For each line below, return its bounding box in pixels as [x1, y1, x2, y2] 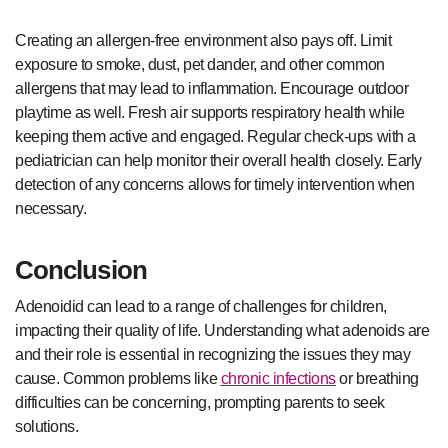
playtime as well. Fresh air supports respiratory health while [15, 104, 405, 122]
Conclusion [15, 256, 147, 285]
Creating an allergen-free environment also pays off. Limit [15, 32, 392, 50]
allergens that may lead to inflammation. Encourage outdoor [15, 80, 409, 98]
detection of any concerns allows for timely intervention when [15, 176, 415, 194]
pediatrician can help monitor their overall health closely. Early [15, 152, 422, 170]
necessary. [15, 200, 87, 218]
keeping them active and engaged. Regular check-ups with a [15, 128, 416, 146]
